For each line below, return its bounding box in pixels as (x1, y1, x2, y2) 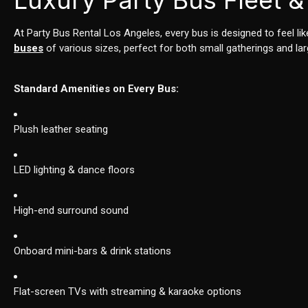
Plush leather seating (14, 123, 109, 136)
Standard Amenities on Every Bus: (14, 82, 179, 96)
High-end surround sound (14, 204, 129, 217)
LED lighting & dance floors (14, 164, 135, 177)
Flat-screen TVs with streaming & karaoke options (14, 285, 242, 298)
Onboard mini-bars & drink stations (14, 245, 172, 258)
